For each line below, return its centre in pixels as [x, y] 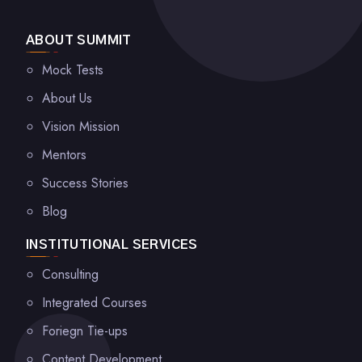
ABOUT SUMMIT [79, 40]
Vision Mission [81, 126]
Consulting [70, 274]
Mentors [64, 155]
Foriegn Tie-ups [85, 331]
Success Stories [85, 183]
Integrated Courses [95, 303]
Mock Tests [73, 70]
